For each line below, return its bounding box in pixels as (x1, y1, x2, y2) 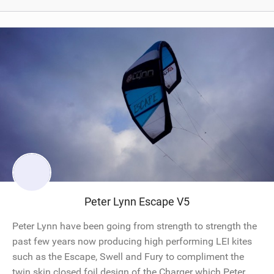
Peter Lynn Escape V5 (84, 195, 190, 209)
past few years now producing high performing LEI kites (12, 235, 252, 248)
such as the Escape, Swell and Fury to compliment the (12, 251, 244, 263)
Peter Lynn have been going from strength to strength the (12, 220, 257, 232)
